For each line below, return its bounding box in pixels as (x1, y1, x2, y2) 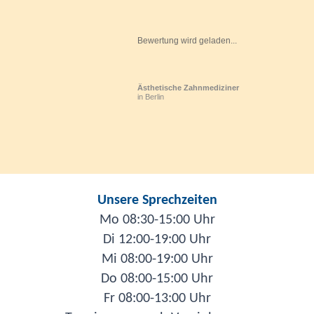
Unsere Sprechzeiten (97, 193, 217, 207)
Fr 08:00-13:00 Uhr (103, 291, 211, 306)
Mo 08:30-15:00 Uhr (99, 212, 215, 227)
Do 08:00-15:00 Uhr (101, 271, 213, 286)
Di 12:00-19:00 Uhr (103, 232, 211, 247)
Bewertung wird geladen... (137, 35, 237, 46)
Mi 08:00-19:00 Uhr (101, 252, 213, 266)
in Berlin (137, 92, 164, 101)
